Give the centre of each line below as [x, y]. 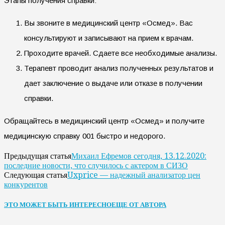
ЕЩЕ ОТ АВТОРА [139, 205]
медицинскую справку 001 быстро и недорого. [85, 136]
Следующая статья [36, 175]
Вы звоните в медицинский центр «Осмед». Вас [108, 23]
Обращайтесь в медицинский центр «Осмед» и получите [104, 121]
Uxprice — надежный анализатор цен [134, 175]
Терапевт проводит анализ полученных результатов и [119, 68]
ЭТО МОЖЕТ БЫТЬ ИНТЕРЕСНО [58, 205]
